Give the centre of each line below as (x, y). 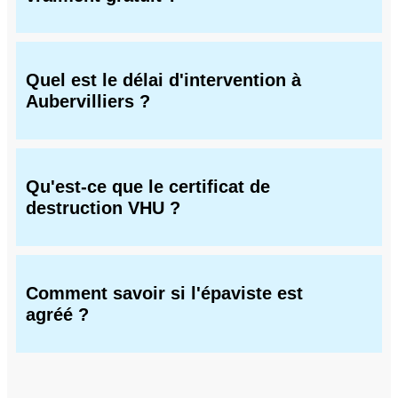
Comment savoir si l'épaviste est (164, 293)
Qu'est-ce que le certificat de (148, 187)
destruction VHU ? (103, 208)
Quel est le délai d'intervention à (163, 80)
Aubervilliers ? (88, 102)
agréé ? (57, 314)
